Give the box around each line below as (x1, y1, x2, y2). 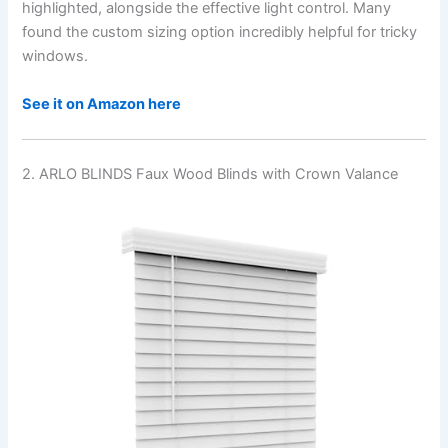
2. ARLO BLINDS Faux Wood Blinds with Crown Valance (22, 164, 399, 183)
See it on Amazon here (22, 94, 182, 113)
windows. (22, 47, 89, 66)
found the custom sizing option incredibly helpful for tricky (22, 23, 418, 42)
